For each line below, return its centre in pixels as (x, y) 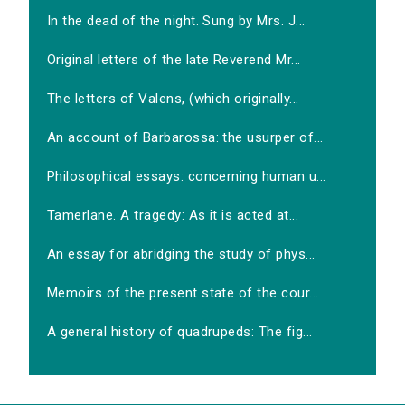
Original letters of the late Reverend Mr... (174, 60)
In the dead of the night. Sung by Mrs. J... (176, 21)
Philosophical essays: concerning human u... (187, 177)
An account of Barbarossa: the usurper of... (185, 138)
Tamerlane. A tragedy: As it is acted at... (173, 216)
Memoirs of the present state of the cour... (183, 293)
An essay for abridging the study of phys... (181, 254)
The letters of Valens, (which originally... (173, 99)
